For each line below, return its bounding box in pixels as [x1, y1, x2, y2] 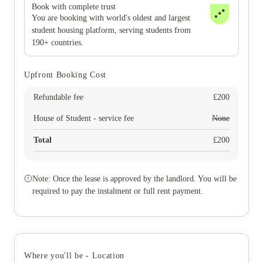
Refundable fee [33, 93, 83, 102]
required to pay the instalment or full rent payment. [32, 187, 203, 195]
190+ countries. [32, 38, 83, 47]
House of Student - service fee [33, 114, 134, 123]
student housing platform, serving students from [32, 26, 191, 35]
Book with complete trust [32, 2, 116, 11]
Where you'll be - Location [24, 251, 125, 260]
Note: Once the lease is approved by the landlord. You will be [32, 174, 237, 183]
